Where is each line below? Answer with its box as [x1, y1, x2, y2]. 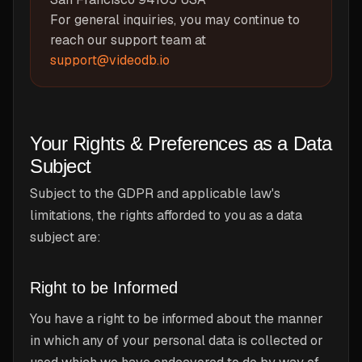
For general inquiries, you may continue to [50, 11, 300, 28]
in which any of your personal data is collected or [30, 332, 323, 349]
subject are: [30, 229, 101, 246]
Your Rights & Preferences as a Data [30, 133, 332, 154]
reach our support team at [50, 32, 206, 48]
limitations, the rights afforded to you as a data [30, 207, 302, 224]
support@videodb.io [50, 52, 170, 69]
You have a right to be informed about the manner [30, 310, 323, 327]
